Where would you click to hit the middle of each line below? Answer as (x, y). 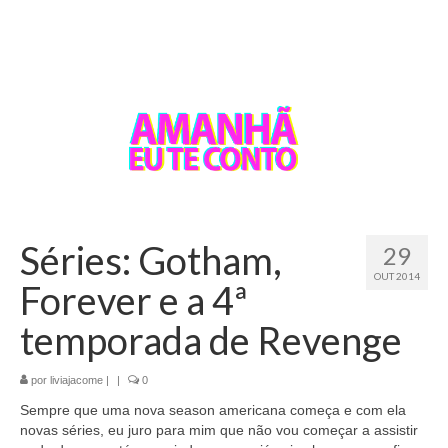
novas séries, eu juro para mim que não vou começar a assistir (219, 429)
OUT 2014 (397, 275)
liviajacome (76, 379)
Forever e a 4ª (133, 299)
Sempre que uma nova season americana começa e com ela (213, 409)
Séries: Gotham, (151, 259)
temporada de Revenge (211, 339)
